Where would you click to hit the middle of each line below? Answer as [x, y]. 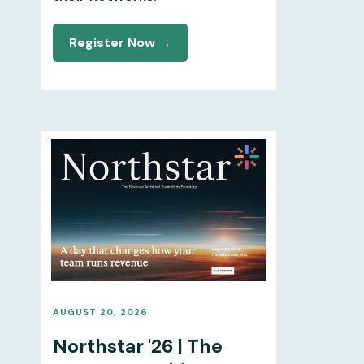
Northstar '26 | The [137, 346]
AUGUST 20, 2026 [100, 312]
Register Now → [120, 42]
